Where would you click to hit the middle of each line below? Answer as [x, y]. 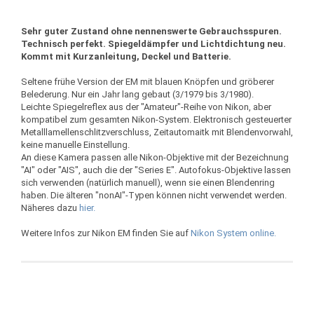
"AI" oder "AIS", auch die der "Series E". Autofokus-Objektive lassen [156, 170]
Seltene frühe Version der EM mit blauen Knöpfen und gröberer [148, 82]
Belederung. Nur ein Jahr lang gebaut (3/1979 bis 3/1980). [137, 94]
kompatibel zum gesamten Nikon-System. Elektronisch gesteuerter [156, 120]
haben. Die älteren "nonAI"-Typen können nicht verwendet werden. [154, 195]
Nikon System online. [233, 233]
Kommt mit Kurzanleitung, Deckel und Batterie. [127, 56]
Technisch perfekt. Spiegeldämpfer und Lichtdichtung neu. [153, 44]
